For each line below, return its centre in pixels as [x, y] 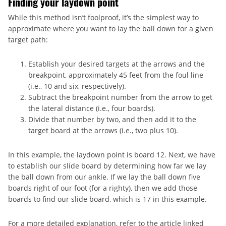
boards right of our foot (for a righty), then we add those [103, 188]
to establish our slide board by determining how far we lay [107, 166]
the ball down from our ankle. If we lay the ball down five [104, 177]
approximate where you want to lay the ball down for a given [111, 29]
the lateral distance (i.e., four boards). [92, 108]
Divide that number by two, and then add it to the [112, 120]
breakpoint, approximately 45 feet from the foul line [116, 75]
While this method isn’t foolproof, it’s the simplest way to [103, 18]
